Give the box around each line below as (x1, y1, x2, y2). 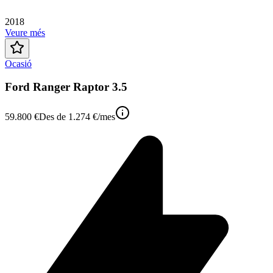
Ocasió (5, 58, 32, 69)
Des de (39, 111, 68, 122)
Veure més (5, 27, 45, 38)
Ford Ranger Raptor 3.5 (5, 80, 127, 94)
